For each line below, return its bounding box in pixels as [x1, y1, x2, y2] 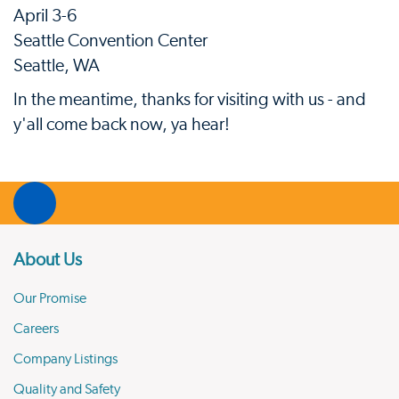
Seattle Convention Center [13, 32, 208, 50]
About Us [13, 251, 82, 269]
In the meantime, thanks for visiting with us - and [13, 91, 366, 109]
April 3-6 [13, 7, 77, 25]
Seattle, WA [13, 57, 100, 75]
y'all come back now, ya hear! [13, 116, 230, 134]
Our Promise [13, 291, 86, 305]
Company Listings [13, 352, 118, 366]
